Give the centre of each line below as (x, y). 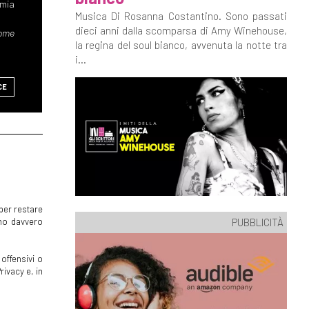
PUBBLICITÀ (258, 222)
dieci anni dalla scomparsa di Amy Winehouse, (181, 30)
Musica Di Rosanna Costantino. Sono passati (181, 16)
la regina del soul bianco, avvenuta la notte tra (181, 45)
